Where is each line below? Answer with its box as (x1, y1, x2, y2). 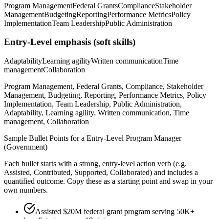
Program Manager (126, 134, 181, 143)
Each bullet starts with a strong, (4, 159, 102, 168)
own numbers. (4, 186, 48, 195)
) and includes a (150, 168, 198, 177)
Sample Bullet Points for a (4, 134, 87, 143)
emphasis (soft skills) (52, 37, 135, 47)
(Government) (4, 143, 47, 152)
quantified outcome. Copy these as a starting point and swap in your (4, 177, 213, 186)
